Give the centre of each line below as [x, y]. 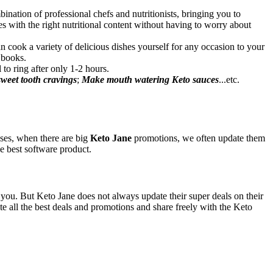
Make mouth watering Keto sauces [150, 80]
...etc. [229, 80]
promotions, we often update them [198, 138]
